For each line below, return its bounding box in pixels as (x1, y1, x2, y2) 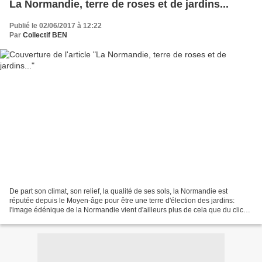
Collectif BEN (23, 30, 67, 39)
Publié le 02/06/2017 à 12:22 (9, 21, 102, 30)
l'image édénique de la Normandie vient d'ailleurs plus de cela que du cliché (9, 206, 251, 215)
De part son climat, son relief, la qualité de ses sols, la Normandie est (9, 187, 227, 196)
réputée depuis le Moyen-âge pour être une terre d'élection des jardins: (9, 196, 235, 205)
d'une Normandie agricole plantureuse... (9, 215, 137, 224)
